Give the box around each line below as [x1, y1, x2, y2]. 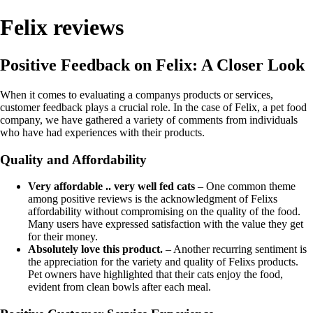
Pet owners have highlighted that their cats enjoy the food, [28, 268, 283, 281]
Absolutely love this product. [28, 243, 163, 256]
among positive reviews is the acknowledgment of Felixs [28, 193, 277, 205]
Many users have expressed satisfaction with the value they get [28, 218, 303, 231]
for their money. [28, 231, 98, 243]
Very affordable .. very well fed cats [28, 180, 195, 193]
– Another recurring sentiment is [163, 243, 307, 256]
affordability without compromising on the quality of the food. [28, 205, 300, 218]
